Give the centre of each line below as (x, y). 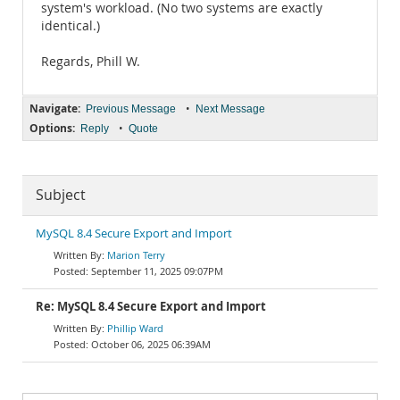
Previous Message (131, 109)
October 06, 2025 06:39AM (151, 344)
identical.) (71, 26)
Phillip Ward (135, 328)
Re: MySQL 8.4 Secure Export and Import (151, 307)
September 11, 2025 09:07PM (157, 271)
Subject (61, 195)
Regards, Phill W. (91, 62)
